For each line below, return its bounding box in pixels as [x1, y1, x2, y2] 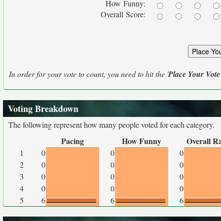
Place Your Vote [168, 69, 220, 79]
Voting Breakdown [8, 102, 78, 115]
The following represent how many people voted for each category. [8, 119, 215, 130]
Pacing [61, 135, 84, 147]
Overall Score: [101, 9, 148, 19]
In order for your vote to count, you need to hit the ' [9, 69, 168, 79]
